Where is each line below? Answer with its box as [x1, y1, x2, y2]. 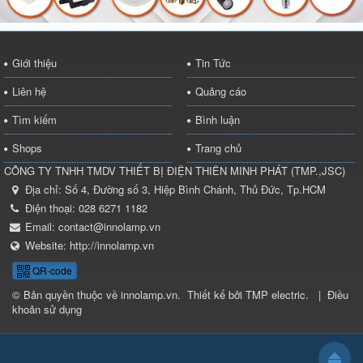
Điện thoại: [25, 200, 79, 216]
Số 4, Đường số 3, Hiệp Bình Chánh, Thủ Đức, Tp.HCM [65, 181, 326, 198]
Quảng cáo [194, 83, 246, 100]
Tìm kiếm [12, 112, 57, 128]
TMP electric [246, 287, 305, 303]
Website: [25, 237, 70, 254]
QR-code [30, 263, 72, 278]
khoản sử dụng [12, 301, 82, 318]
